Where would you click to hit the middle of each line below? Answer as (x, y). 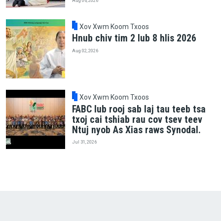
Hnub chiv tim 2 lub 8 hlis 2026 (134, 38)
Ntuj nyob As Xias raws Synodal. (136, 130)
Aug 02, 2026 (85, 50)
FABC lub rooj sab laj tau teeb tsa (139, 109)
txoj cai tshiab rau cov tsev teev (137, 119)
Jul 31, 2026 (84, 142)
